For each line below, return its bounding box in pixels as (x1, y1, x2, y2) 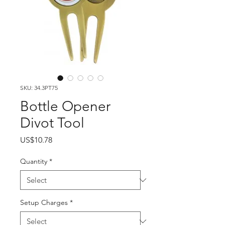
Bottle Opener (20, 98, 110, 115)
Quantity (20, 157, 47, 166)
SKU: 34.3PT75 (20, 84, 58, 91)
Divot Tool (20, 115, 84, 131)
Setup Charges (20, 198, 68, 207)
